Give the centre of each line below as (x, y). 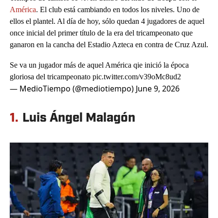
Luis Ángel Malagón (79, 119)
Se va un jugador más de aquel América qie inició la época (99, 65)
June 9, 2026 (158, 89)
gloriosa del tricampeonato (51, 77)
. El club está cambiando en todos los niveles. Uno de (118, 10)
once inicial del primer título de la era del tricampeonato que (101, 33)
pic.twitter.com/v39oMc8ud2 (137, 77)
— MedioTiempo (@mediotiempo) (73, 89)
